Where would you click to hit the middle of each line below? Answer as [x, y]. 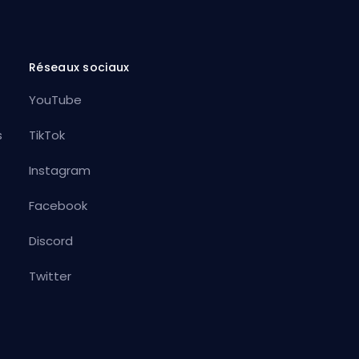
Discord [50, 240]
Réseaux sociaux [79, 67]
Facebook [58, 205]
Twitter [50, 276]
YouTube [55, 99]
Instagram [59, 170]
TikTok [46, 135]
